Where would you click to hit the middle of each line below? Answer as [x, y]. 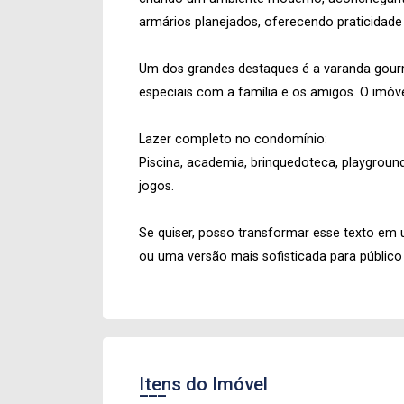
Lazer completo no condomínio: [233, 139]
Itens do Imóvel [203, 384]
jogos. [156, 186]
